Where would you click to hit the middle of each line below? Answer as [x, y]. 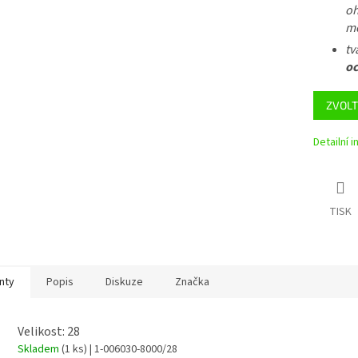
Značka [192, 282]
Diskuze [124, 282]
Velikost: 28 [49, 331]
